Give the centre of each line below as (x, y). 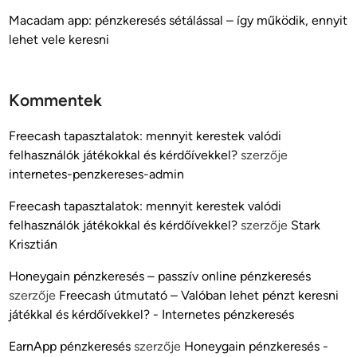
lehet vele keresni (59, 39)
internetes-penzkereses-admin (97, 174)
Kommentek (56, 100)
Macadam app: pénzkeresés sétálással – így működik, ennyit (178, 20)
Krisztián (33, 244)
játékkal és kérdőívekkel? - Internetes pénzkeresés (152, 314)
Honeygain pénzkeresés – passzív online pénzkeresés (160, 276)
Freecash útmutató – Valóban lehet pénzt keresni (199, 295)
